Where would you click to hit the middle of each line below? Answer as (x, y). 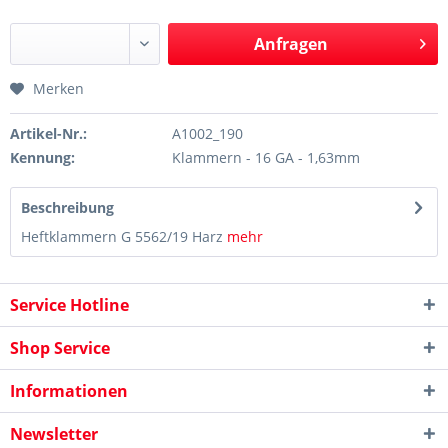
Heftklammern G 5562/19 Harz (124, 236)
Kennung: (42, 157)
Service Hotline (69, 305)
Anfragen (291, 44)
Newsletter (54, 434)
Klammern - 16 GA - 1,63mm (265, 157)
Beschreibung (67, 207)
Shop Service (60, 348)
